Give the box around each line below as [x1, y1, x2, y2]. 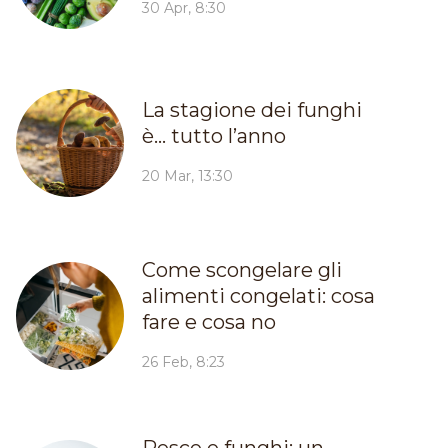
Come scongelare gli [141, 257, 342, 282]
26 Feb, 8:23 [141, 352, 225, 371]
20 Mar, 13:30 [141, 166, 233, 185]
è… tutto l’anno [141, 123, 286, 148]
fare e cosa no [141, 309, 276, 334]
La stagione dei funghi [141, 97, 362, 122]
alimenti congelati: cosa [141, 283, 375, 308]
